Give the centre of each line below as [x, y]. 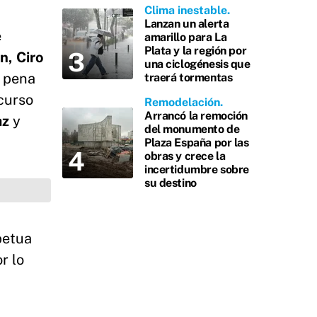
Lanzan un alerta [187, 24]
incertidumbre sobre [197, 169]
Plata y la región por [196, 51]
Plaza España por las [197, 143]
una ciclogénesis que [197, 64]
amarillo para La [186, 37]
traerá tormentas [189, 77]
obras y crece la [185, 156]
